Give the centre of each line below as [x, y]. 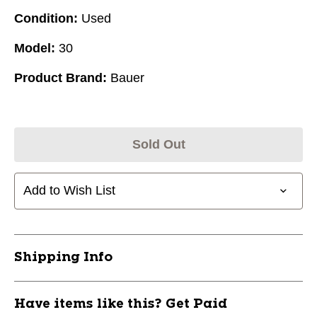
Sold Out [158, 144]
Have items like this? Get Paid [121, 304]
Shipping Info [63, 257]
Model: [35, 48]
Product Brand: [60, 77]
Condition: [46, 18]
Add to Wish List [69, 191]
